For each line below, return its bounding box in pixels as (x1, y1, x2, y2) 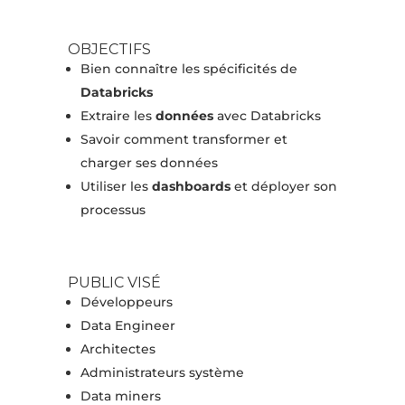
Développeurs (80, 294, 173, 311)
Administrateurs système (80, 364, 244, 381)
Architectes (80, 341, 155, 358)
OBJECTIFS (67, 41, 151, 59)
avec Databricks (212, 108, 321, 125)
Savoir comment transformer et (80, 131, 287, 148)
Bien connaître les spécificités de (80, 61, 297, 78)
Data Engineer (80, 317, 175, 334)
